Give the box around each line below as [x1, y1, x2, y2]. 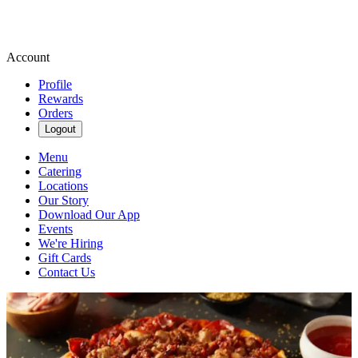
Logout [45, 123, 76, 135]
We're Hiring [38, 237, 103, 250]
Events [38, 222, 73, 236]
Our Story [38, 193, 89, 207]
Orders [38, 106, 73, 120]
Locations [38, 179, 88, 193]
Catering [38, 165, 82, 178]
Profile [38, 78, 72, 91]
